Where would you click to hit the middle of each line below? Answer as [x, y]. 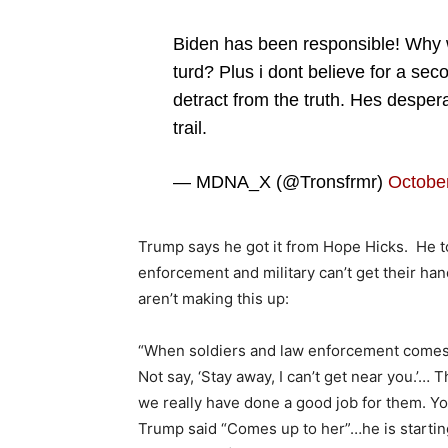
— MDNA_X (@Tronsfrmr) [280, 181]
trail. [189, 127]
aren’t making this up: [213, 298]
